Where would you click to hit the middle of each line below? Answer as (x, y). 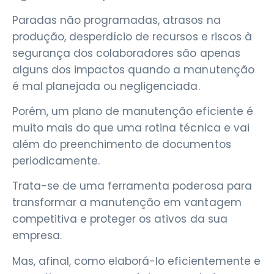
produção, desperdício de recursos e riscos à (132, 36)
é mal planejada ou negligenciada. (106, 86)
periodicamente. (56, 161)
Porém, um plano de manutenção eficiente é (133, 111)
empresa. (37, 236)
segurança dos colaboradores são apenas (126, 53)
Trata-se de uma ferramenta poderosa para (132, 186)
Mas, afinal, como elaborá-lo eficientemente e (136, 261)
